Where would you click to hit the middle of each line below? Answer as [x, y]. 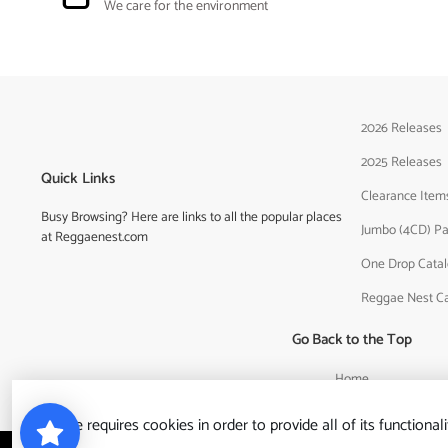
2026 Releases [401, 128]
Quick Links [78, 179]
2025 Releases [401, 162]
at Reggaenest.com [94, 237]
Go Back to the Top [352, 340]
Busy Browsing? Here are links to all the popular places [191, 217]
